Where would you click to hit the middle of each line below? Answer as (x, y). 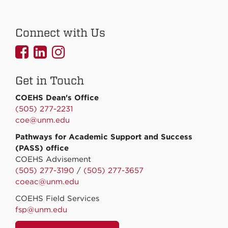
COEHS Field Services (57, 198)
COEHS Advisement (53, 159)
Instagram (95, 82)
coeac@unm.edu (47, 181)
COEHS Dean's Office (58, 97)
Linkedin (74, 82)
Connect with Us (60, 32)
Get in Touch (50, 80)
